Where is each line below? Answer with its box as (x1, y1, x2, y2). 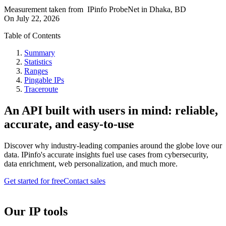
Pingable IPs (24, 76, 64, 85)
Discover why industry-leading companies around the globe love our (4, 141, 222, 150)
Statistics (24, 58, 52, 67)
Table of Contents (4, 31, 61, 40)
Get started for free (4, 177, 64, 186)
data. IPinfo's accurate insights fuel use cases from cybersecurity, (4, 150, 208, 159)
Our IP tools (4, 205, 68, 218)
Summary (24, 48, 55, 58)
